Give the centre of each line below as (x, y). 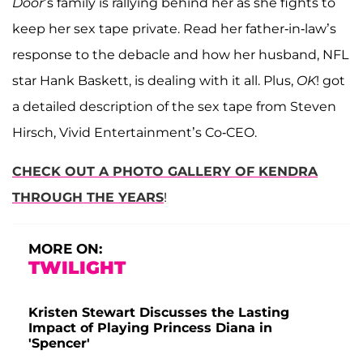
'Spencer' (59, 343)
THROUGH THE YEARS (88, 197)
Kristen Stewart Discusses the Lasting (159, 312)
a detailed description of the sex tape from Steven (174, 106)
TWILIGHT (77, 267)
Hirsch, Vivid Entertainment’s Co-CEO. (135, 132)
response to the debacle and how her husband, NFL (180, 54)
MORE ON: (65, 248)
